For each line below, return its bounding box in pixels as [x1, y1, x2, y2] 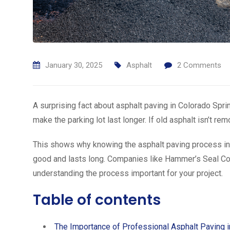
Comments [181, 61, 221, 70]
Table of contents [33, 190, 161, 210]
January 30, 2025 [45, 61, 102, 70]
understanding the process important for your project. [33, 168, 223, 179]
